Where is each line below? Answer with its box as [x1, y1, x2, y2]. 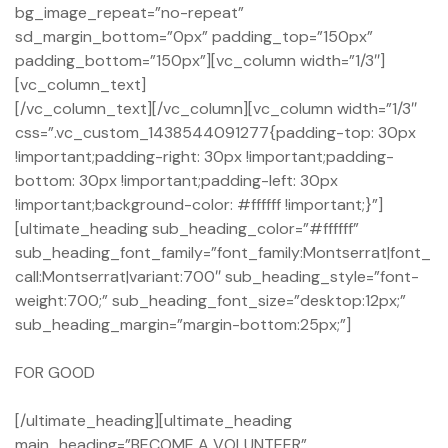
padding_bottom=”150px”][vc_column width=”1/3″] [15, 50, 385, 72]
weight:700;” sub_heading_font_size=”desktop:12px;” [15, 290, 406, 312]
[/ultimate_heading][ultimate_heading [15, 410, 292, 432]
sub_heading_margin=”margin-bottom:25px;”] [15, 314, 351, 336]
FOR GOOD [15, 362, 95, 384]
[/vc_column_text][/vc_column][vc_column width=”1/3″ [15, 98, 417, 120]
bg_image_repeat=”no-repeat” [15, 2, 244, 24]
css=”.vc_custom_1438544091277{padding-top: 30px [15, 122, 416, 144]
